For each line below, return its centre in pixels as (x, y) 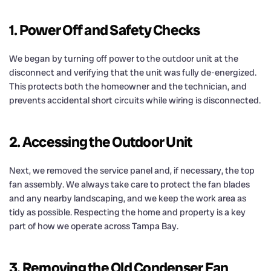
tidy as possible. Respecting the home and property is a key (127, 212)
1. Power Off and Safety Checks (105, 30)
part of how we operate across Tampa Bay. (94, 226)
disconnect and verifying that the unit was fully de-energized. (133, 72)
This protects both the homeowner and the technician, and (128, 86)
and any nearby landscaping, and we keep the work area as (128, 198)
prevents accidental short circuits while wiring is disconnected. (135, 100)
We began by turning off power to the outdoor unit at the (124, 58)
